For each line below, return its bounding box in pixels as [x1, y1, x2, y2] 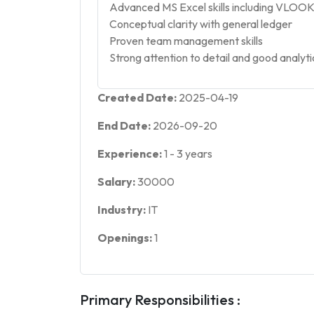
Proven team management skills [109, 34, 263, 48]
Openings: [97, 231, 154, 245]
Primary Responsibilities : [80, 291, 240, 308]
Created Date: [97, 90, 179, 104]
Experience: [97, 146, 164, 161]
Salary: [97, 175, 137, 189]
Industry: [97, 203, 148, 217]
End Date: [97, 118, 153, 132]
